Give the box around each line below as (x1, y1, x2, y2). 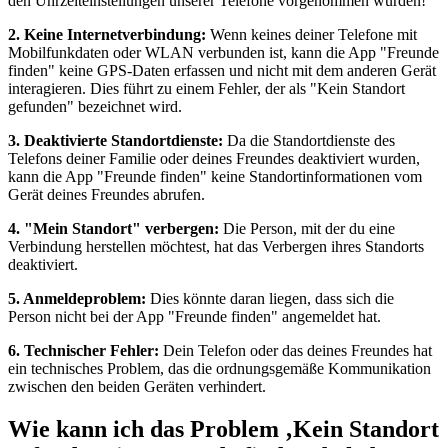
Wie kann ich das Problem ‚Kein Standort (8, 416, 439, 443)
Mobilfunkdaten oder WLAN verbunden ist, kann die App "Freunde (8, 44, 439, 62)
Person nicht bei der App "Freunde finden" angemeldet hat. (8, 308, 381, 326)
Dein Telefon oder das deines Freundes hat (159, 342, 432, 360)
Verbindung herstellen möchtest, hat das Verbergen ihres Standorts (8, 238, 424, 256)
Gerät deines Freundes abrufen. (8, 186, 205, 204)
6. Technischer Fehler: (8, 342, 159, 360)
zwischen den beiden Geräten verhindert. (8, 378, 266, 396)
